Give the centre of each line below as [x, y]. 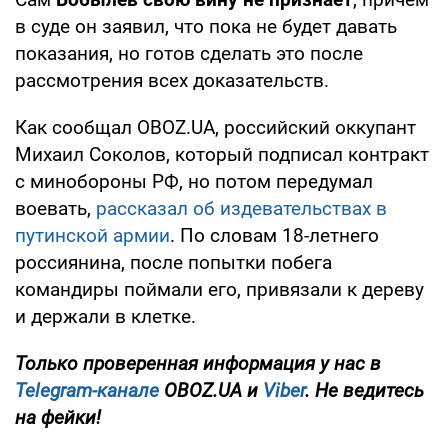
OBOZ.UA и [211, 390]
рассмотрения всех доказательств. [172, 80]
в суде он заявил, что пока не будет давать [206, 26]
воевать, [55, 208]
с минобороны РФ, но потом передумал [194, 181]
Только [49, 363]
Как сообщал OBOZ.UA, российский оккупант [215, 127]
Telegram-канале [87, 390]
